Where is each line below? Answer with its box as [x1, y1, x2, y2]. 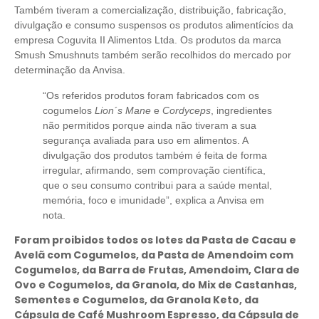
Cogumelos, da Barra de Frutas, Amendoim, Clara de [14, 263, 300, 278]
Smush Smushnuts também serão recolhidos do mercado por [14, 49, 291, 61]
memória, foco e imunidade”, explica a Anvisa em [43, 194, 264, 206]
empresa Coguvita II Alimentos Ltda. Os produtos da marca [14, 34, 281, 46]
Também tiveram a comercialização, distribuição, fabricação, [14, 4, 286, 16]
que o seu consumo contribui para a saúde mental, [43, 179, 272, 191]
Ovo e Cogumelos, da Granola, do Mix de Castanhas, [14, 278, 297, 293]
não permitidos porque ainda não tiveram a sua [43, 119, 256, 131]
